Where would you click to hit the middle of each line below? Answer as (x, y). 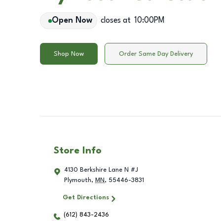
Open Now (72, 21)
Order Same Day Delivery (156, 54)
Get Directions (86, 198)
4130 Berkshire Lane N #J (101, 170)
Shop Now (69, 54)
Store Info (78, 151)
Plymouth (78, 181)
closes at (115, 21)
